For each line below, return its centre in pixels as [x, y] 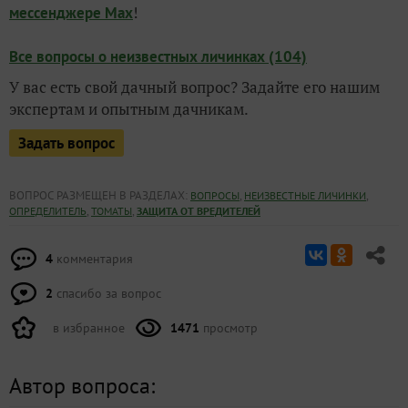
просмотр [229, 327]
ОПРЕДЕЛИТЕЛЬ [48, 210]
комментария [93, 258]
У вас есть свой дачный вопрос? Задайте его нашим [194, 87]
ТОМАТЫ [112, 210]
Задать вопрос [66, 143]
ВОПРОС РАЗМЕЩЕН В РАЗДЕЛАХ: [100, 195]
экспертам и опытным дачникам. [129, 108]
